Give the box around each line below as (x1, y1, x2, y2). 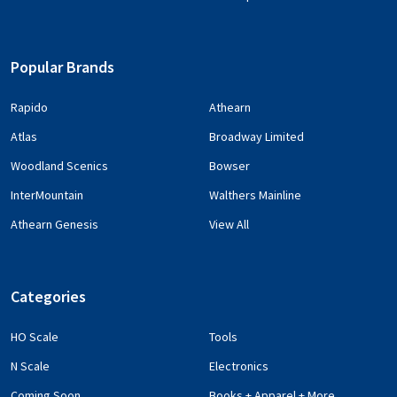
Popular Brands (11, 56, 114, 77)
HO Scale (11, 328, 58, 345)
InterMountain (11, 186, 83, 203)
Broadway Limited (209, 128, 304, 144)
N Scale (11, 357, 50, 374)
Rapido (11, 98, 48, 115)
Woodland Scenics (11, 157, 108, 174)
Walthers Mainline (209, 186, 301, 203)
